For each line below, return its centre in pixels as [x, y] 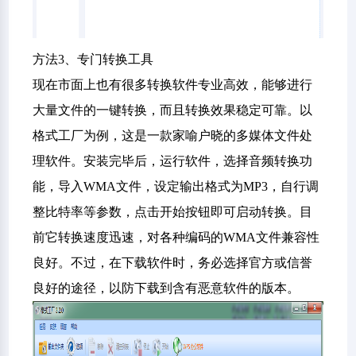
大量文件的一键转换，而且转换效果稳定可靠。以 [173, 110]
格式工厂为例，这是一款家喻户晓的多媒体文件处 [173, 135]
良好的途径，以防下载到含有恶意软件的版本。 [166, 288]
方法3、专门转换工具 [93, 59]
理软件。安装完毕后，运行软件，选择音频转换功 [173, 161]
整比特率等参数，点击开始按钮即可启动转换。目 [173, 212]
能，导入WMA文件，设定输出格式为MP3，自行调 [176, 186]
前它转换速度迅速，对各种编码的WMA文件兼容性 [176, 237]
